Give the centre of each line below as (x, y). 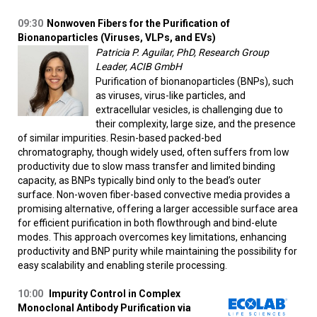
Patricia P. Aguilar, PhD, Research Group (182, 53)
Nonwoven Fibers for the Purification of (138, 24)
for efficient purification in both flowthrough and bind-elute (148, 223)
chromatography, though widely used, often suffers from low (154, 152)
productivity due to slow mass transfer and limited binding (146, 167)
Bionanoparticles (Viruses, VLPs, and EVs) (117, 38)
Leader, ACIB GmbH (139, 67)
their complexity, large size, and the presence (196, 124)
